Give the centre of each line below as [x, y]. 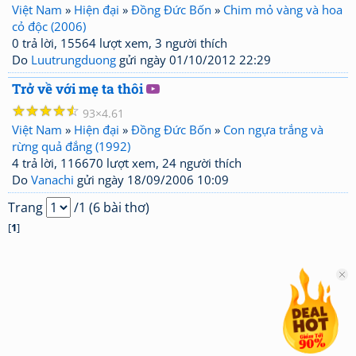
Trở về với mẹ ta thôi [77, 89]
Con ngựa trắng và [273, 130]
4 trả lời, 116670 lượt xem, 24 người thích [127, 163]
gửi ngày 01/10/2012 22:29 [193, 60]
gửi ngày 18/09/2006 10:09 [151, 180]
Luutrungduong [74, 60]
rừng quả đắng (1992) [71, 146]
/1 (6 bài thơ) [110, 207]
